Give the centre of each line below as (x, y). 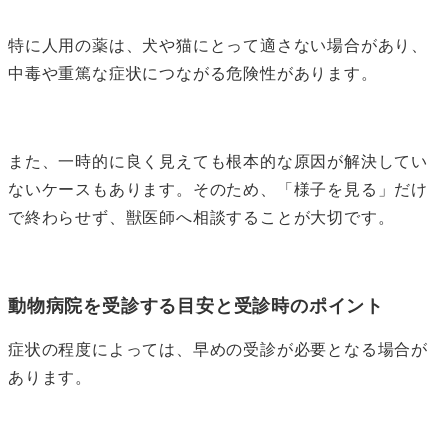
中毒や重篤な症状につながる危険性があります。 (193, 73)
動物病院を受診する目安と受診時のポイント (196, 305)
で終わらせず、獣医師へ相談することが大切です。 (201, 217)
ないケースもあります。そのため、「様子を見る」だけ (218, 189)
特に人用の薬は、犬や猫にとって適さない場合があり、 (218, 45)
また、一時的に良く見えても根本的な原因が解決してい (218, 161)
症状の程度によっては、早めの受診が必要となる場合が (218, 349)
